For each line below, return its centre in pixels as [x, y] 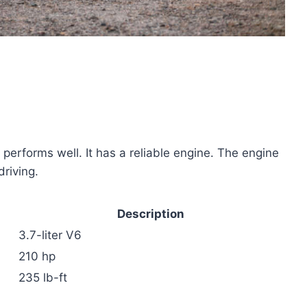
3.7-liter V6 [50, 235]
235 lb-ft [43, 277]
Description [150, 213]
